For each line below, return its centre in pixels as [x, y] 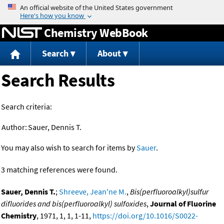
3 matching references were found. [59, 170]
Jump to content [112, 7]
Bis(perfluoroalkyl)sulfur [169, 192]
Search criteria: [26, 107]
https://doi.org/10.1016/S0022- [145, 216]
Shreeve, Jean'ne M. [93, 192]
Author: [14, 127]
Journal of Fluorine [183, 204]
